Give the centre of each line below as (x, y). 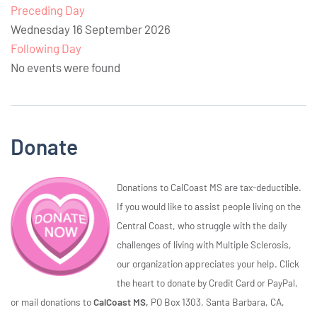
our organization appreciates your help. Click (208, 264)
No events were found (65, 68)
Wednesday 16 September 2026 (91, 29)
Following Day (46, 48)
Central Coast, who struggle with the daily (202, 226)
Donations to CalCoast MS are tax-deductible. (209, 188)
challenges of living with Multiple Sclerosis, (204, 245)
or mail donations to (52, 302)
